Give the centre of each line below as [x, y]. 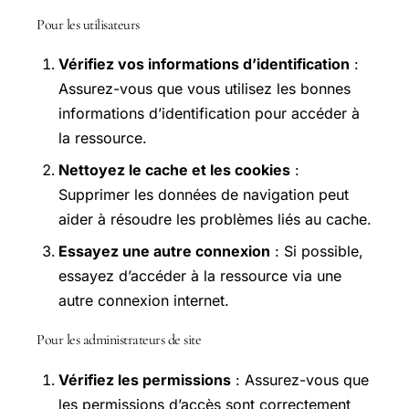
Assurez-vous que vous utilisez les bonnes [204, 89]
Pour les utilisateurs [88, 24]
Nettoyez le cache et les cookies [174, 170]
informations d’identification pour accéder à [209, 114]
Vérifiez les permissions [145, 379]
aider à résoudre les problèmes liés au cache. [215, 220]
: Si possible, [317, 252]
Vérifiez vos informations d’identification [204, 64]
